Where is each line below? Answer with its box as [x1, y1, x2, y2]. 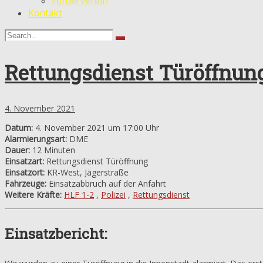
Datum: [5, 122, 33, 133]
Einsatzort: [5, 166, 45, 178]
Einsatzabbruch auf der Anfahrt [46, 177, 168, 189]
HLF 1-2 [64, 188, 94, 200]
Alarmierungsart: [5, 133, 67, 144]
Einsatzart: [5, 155, 44, 167]
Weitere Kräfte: [5, 188, 62, 200]
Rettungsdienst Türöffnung [44, 155, 150, 167]
